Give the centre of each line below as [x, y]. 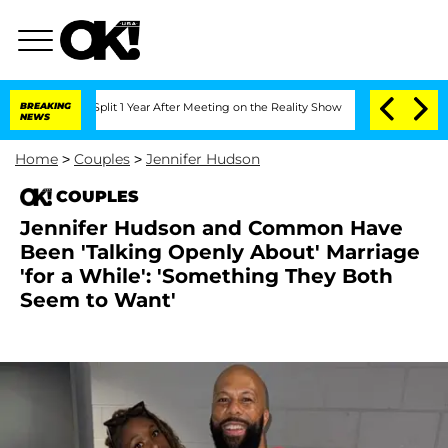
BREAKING [45, 105]
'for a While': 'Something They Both [206, 276]
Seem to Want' [98, 300]
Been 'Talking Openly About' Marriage [220, 252]
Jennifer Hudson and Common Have [211, 228]
